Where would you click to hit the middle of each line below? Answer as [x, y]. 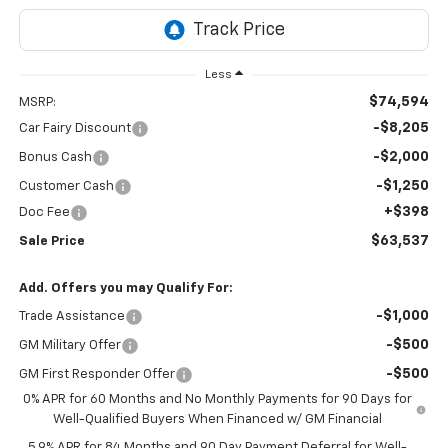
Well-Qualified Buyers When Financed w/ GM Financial [218, 419]
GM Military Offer [69, 345]
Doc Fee [44, 212]
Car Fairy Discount [74, 128]
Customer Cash [66, 186]
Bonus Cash [55, 157]
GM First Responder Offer [96, 374]
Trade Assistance [71, 316]
